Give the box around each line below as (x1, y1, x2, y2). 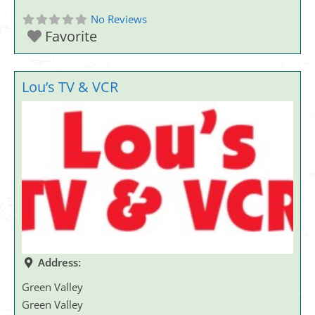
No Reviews (90, 12, 147, 26)
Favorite (45, 27, 97, 46)
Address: (37, 255, 81, 270)
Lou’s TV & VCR (22, 77, 118, 96)
